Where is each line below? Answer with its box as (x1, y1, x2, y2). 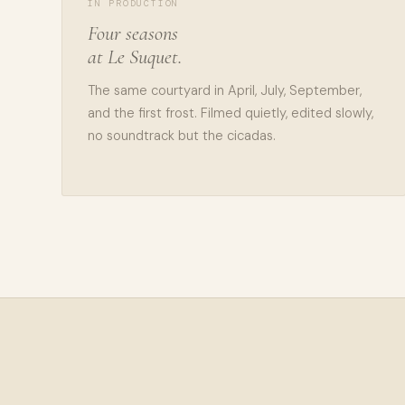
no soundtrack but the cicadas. (88, 127, 276, 145)
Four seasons (88, 21, 178, 45)
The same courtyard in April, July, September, (88, 81, 362, 99)
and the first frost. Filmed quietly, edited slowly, (88, 104, 373, 122)
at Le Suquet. (88, 44, 182, 69)
